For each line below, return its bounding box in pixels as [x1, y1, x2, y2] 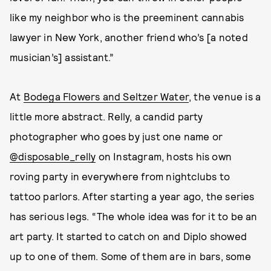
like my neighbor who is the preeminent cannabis [10, 11, 244, 23]
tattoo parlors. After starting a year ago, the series [10, 190, 255, 202]
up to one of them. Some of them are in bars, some [10, 250, 251, 262]
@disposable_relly [10, 150, 96, 162]
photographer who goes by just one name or [10, 130, 223, 142]
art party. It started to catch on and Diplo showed [10, 230, 247, 242]
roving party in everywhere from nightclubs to [10, 170, 230, 182]
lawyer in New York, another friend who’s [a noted [10, 31, 248, 43]
